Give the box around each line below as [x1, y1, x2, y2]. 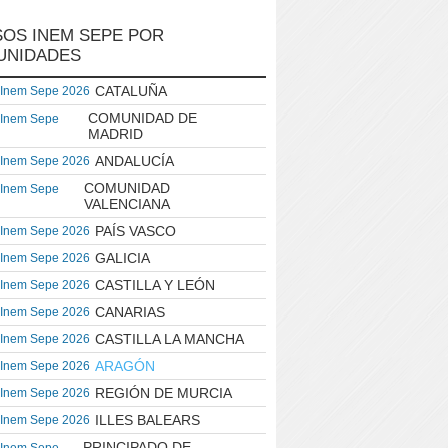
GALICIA [95, 250, 150, 266]
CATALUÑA [95, 83, 167, 99]
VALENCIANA [84, 196, 171, 212]
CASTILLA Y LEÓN [95, 277, 215, 293]
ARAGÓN [95, 358, 155, 374]
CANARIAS [95, 304, 165, 320]
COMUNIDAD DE [87, 110, 197, 126]
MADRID [87, 126, 143, 142]
